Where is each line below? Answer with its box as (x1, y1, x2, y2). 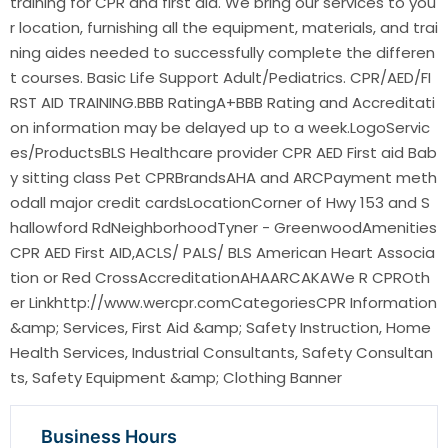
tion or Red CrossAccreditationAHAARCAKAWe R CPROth (10, 267, 430, 289)
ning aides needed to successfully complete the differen (10, 42, 435, 64)
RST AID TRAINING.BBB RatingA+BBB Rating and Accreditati (10, 92, 435, 114)
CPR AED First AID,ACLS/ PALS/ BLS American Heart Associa (10, 242, 435, 264)
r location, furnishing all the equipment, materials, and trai (10, 17, 438, 39)
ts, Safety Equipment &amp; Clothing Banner (10, 367, 342, 389)
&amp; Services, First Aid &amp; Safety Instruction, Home (10, 317, 431, 339)
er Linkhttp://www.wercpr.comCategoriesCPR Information (10, 292, 437, 314)
